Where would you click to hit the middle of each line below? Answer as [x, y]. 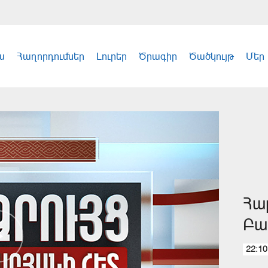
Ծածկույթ [211, 56]
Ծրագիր [158, 56]
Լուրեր [112, 56]
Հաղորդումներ [51, 56]
